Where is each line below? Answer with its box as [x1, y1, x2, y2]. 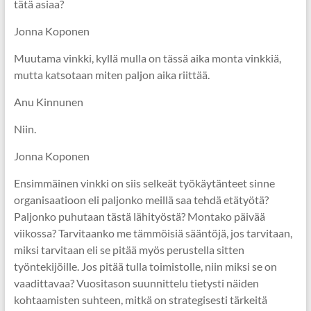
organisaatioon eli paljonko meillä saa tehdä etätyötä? [13, 193, 269, 206]
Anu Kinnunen [13, 95, 83, 108]
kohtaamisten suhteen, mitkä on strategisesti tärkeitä [13, 293, 267, 306]
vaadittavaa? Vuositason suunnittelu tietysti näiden [13, 276, 259, 289]
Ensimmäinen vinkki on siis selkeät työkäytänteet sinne [13, 176, 275, 190]
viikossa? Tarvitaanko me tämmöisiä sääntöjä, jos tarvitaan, [13, 226, 292, 239]
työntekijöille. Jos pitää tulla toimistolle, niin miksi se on [13, 260, 277, 273]
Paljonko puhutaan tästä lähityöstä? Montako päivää [13, 210, 265, 223]
